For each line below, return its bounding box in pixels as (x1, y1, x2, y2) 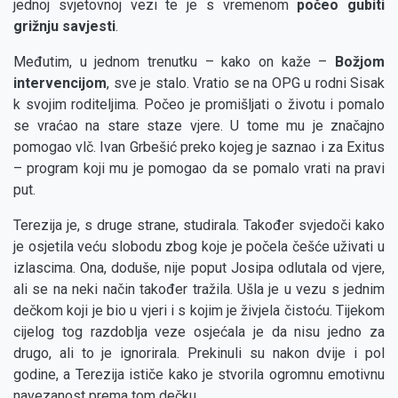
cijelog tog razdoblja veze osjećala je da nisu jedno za (13, 323, 385, 341)
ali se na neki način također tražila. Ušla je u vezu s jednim (13, 281, 385, 298)
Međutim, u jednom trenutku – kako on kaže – (13, 53, 328, 71)
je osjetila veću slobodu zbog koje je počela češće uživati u (13, 238, 385, 256)
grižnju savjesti (13, 18, 115, 36)
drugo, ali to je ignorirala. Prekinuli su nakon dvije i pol (13, 345, 385, 362)
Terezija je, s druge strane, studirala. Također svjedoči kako (13, 217, 385, 235)
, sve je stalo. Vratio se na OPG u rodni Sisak (107, 75, 385, 92)
